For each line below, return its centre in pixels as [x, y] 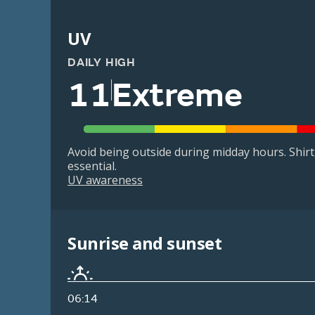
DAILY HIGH [102, 63]
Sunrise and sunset [145, 243]
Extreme [177, 96]
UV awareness [105, 180]
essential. [92, 166]
